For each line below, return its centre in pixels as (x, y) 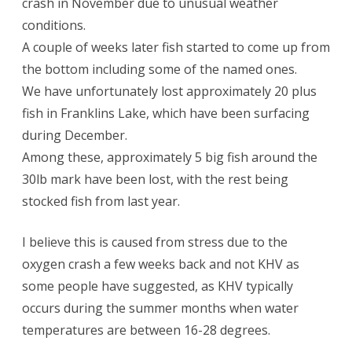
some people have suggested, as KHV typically (158, 286)
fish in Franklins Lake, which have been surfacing (166, 113)
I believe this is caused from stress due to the (155, 242)
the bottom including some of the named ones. (159, 69)
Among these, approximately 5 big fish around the (170, 157)
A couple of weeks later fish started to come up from (176, 47)
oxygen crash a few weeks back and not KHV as (161, 264)
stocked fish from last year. (101, 201)
